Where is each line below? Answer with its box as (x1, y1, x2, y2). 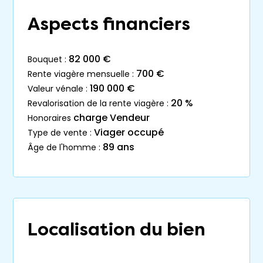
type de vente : (33, 126, 92, 139)
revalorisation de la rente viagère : (32, 97, 168, 109)
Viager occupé (94, 126, 164, 139)
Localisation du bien (28, 219, 205, 240)
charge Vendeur (73, 111, 150, 124)
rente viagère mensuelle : (32, 68, 134, 80)
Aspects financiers (28, 14, 190, 35)
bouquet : (32, 53, 66, 65)
